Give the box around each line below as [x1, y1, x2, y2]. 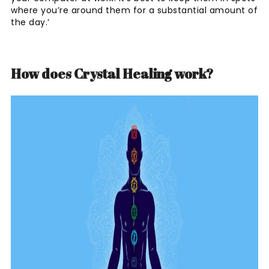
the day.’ [11, 16, 50, 28]
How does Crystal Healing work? [11, 64, 213, 82]
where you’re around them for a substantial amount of [11, 4, 258, 16]
